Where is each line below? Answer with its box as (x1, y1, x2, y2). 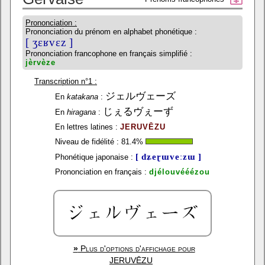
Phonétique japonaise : (55, 153, 133, 161)
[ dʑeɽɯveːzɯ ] (135, 151, 202, 161)
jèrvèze (25, 58, 56, 67)
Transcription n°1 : (34, 77, 97, 86)
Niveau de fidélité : (55, 137, 119, 146)
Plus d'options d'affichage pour (77, 244, 195, 253)
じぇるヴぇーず (103, 106, 173, 117)
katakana (67, 92, 98, 101)
